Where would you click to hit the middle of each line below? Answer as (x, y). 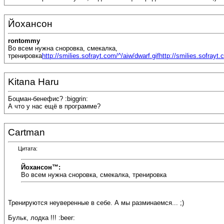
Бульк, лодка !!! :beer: (41, 218)
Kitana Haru (33, 82)
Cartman (26, 132)
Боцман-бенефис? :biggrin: (48, 99)
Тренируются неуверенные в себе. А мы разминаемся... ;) (96, 203)
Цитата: (28, 149)
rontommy (24, 41)
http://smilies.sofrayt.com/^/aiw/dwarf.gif (100, 56)
